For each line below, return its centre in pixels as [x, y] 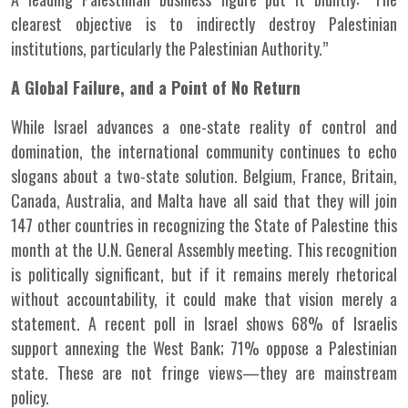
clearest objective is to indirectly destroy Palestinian [204, 24]
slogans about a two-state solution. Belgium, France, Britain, [204, 176]
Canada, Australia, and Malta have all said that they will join [204, 200]
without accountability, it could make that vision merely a [204, 299]
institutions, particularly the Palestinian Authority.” [169, 48]
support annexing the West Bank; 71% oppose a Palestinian [204, 348]
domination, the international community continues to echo [204, 151]
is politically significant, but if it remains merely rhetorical [204, 274]
